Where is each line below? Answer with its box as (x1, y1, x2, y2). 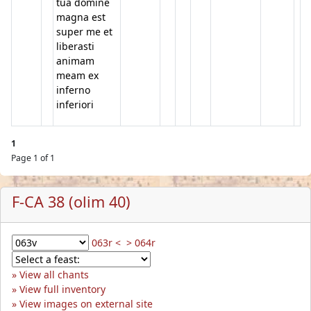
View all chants (19, 267, 89, 281)
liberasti (56, 39, 94, 53)
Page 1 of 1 (11, 151, 55, 164)
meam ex (56, 68, 99, 82)
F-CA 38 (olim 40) (12, 191, 131, 212)
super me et (56, 24, 112, 38)
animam (56, 53, 94, 67)
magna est (56, 10, 106, 24)
